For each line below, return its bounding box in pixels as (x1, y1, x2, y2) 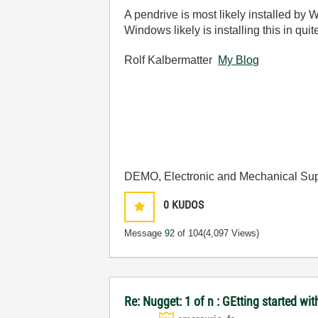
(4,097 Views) (203, 228, 260, 239)
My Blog (218, 54, 260, 66)
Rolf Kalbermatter (124, 54, 219, 66)
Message (124, 228, 165, 239)
